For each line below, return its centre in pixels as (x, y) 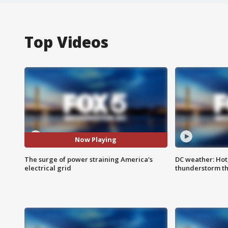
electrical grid (48, 168)
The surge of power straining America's (89, 159)
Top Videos (66, 42)
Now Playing (96, 140)
